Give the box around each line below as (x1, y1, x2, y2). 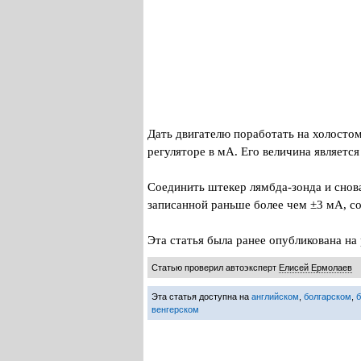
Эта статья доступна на (151, 292, 251, 301)
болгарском (304, 292, 351, 301)
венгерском (151, 305, 199, 314)
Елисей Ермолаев (279, 263, 352, 272)
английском (251, 292, 299, 301)
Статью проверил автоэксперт (151, 263, 279, 272)
